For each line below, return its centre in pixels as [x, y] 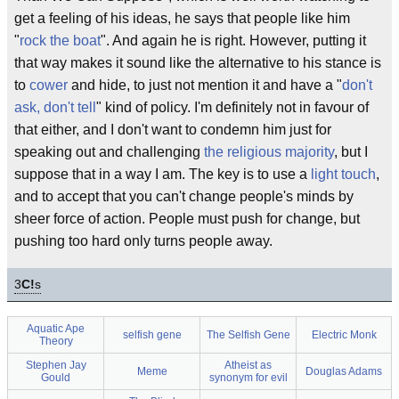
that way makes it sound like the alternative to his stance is [198, 63]
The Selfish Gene [248, 335]
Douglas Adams [344, 371]
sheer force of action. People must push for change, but [187, 219]
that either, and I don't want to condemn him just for [173, 130]
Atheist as [248, 365]
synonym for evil [248, 378]
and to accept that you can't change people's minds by [184, 196]
